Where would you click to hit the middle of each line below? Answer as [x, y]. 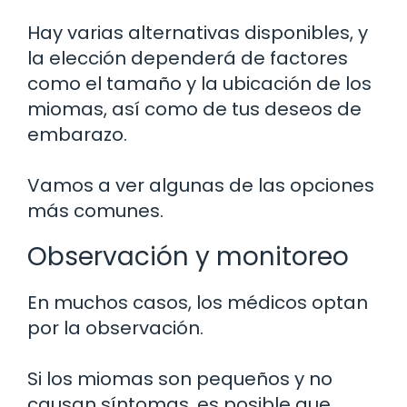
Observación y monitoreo [188, 256]
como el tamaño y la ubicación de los [199, 83]
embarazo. [77, 134]
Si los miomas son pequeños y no [180, 378]
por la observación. [115, 328]
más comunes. [95, 210]
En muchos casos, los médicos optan [198, 302]
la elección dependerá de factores [188, 58]
